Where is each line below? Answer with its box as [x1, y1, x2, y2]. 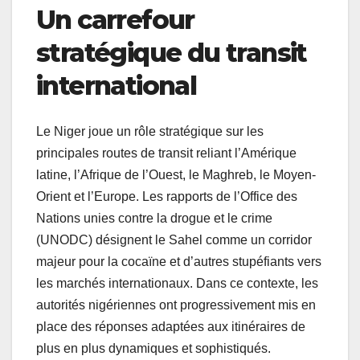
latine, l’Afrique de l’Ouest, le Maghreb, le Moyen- [36, 167, 316, 182]
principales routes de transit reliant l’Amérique [36, 145, 297, 160]
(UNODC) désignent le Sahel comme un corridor [36, 232, 312, 247]
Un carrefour [36, 4, 194, 36]
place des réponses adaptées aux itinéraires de [36, 319, 305, 333]
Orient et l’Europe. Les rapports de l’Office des [36, 189, 297, 203]
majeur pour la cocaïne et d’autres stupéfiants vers [36, 254, 321, 268]
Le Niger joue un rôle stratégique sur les [36, 124, 264, 138]
